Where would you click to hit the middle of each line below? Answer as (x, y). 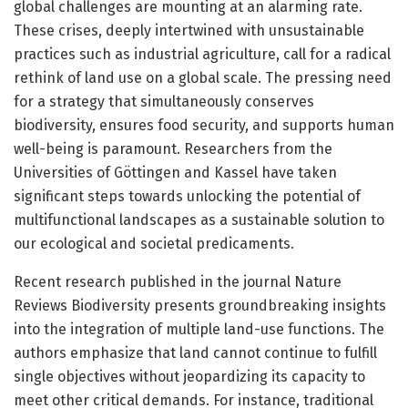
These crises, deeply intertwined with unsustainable (189, 30)
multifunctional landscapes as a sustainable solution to (199, 219)
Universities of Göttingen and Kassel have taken (175, 172)
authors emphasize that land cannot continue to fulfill (195, 352)
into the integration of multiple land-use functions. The (199, 329)
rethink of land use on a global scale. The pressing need (203, 77)
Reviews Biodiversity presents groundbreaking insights (200, 305)
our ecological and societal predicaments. (154, 243)
